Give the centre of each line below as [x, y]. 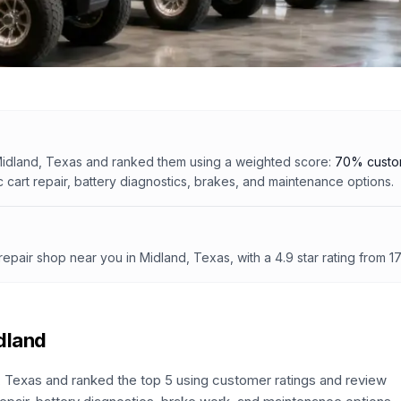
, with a [251, 257]
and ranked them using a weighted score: [207, 162]
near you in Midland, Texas [150, 257]
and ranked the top [103, 380]
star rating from [340, 257]
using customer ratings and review [280, 380]
